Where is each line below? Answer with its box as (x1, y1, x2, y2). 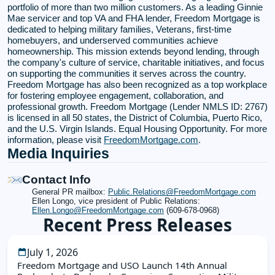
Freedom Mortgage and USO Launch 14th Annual (17, 258, 227, 271)
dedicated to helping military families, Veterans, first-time (7, 23, 231, 34)
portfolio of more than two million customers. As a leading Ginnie (7, 1, 263, 12)
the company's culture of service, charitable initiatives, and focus (7, 56, 265, 68)
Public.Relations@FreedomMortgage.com (108, 187, 256, 196)
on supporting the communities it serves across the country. (7, 68, 246, 79)
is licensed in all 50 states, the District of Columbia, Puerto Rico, (7, 112, 262, 123)
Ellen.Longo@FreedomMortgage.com (32, 205, 164, 215)
